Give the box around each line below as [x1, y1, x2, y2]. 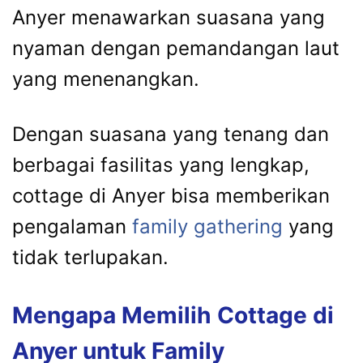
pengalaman [12, 214, 132, 238]
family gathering [132, 214, 283, 238]
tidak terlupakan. [12, 245, 169, 269]
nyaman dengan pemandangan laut [12, 36, 340, 60]
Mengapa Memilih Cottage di [12, 301, 334, 329]
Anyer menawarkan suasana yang [12, 5, 325, 29]
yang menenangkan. [12, 66, 199, 91]
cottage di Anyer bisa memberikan [12, 183, 330, 207]
